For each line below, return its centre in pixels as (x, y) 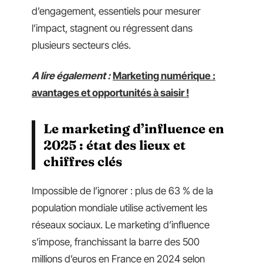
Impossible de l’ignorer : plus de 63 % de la (122, 191)
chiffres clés (83, 161)
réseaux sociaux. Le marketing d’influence (121, 225)
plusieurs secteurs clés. (81, 45)
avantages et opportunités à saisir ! (110, 92)
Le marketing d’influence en (134, 128)
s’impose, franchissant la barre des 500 (116, 242)
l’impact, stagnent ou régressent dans (112, 28)
